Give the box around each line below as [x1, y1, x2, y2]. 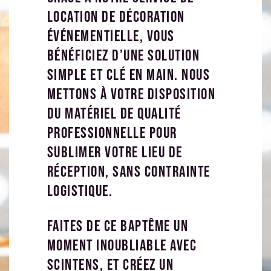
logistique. [47, 181, 113, 201]
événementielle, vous [47, 27, 175, 46]
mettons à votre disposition [47, 85, 216, 104]
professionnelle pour [47, 123, 177, 143]
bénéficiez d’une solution [47, 46, 200, 65]
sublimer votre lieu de [47, 143, 183, 162]
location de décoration [47, 7, 185, 27]
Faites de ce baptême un [47, 217, 189, 236]
